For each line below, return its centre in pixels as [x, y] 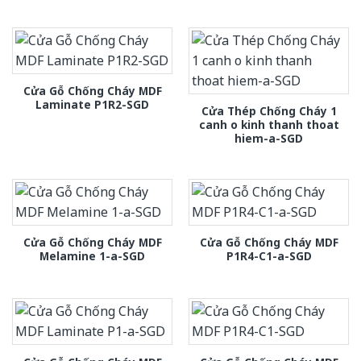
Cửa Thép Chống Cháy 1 [269, 110]
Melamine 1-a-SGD [92, 256]
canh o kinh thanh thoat [269, 124]
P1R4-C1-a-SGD [269, 256]
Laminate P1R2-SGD [92, 104]
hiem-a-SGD [269, 138]
